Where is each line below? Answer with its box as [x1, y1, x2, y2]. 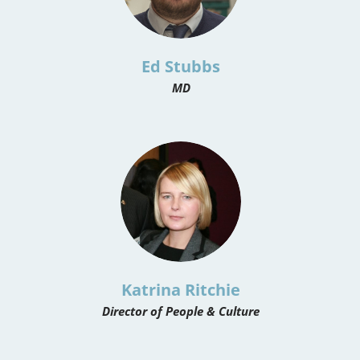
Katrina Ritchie [121, 278, 240, 301]
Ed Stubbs [141, 55, 220, 77]
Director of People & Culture [102, 302, 260, 319]
